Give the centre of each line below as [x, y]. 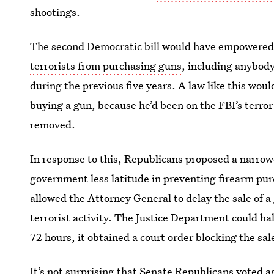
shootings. [55, 12]
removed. [53, 124]
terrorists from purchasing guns [106, 66]
